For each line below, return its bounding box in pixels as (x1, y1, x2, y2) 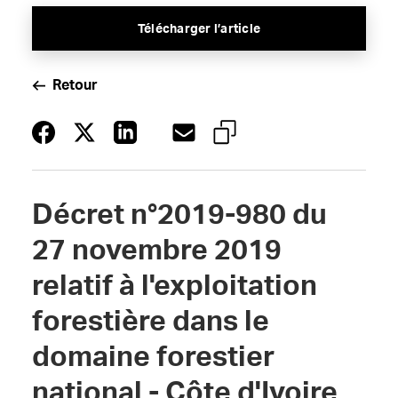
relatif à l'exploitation (31, 272, 317, 300)
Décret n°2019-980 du (31, 201, 327, 229)
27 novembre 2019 (31, 236, 282, 265)
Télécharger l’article (137, 23, 261, 36)
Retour (52, 78, 98, 92)
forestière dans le (31, 307, 269, 336)
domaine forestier (31, 343, 275, 371)
